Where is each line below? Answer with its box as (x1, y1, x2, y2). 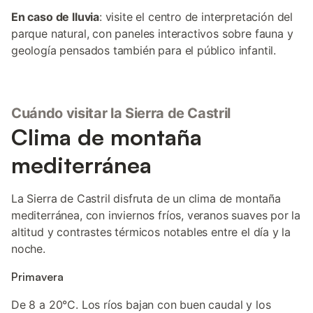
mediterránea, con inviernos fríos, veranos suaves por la (11, 208, 301, 222)
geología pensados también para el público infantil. (11, 43, 277, 57)
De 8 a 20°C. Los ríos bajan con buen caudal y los (11, 298, 271, 312)
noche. (11, 242, 45, 256)
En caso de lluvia (11, 10, 100, 24)
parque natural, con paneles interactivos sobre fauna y (11, 27, 293, 41)
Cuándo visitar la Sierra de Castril (11, 105, 231, 122)
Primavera (11, 270, 64, 284)
